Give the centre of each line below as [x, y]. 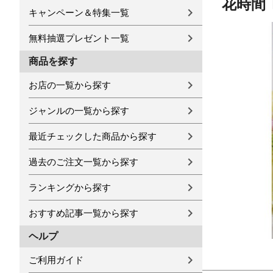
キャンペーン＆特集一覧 [79, 12]
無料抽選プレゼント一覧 [79, 38]
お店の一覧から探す [70, 85]
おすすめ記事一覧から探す [83, 213]
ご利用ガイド [56, 260]
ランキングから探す [70, 187]
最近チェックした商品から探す [93, 136]
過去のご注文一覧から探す [83, 162]
